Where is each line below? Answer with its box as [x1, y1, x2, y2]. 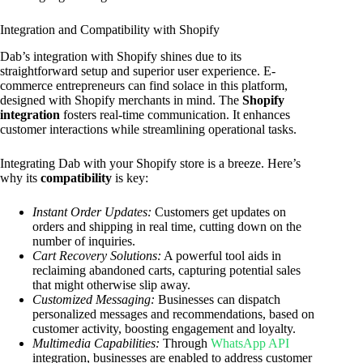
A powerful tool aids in [161, 248, 281, 263]
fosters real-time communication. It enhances [60, 107, 290, 122]
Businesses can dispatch [155, 292, 280, 306]
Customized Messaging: [32, 292, 155, 306]
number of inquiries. [32, 233, 135, 248]
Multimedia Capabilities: [32, 335, 160, 350]
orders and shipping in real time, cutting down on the [32, 219, 301, 233]
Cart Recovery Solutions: [32, 248, 161, 263]
